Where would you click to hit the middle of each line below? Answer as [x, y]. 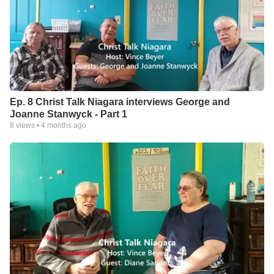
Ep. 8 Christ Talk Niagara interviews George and [120, 102]
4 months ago [64, 126]
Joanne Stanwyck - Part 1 [68, 114]
